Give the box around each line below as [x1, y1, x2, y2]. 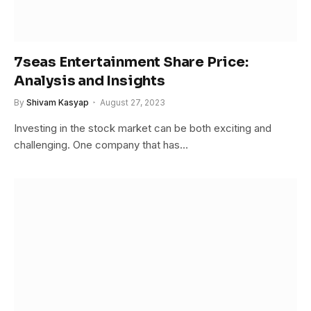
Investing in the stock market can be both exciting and [14, 121, 271, 135]
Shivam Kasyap [26, 97, 89, 108]
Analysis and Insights [14, 72, 165, 90]
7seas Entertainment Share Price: [14, 53, 249, 72]
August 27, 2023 [100, 97, 165, 108]
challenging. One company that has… [14, 138, 188, 152]
